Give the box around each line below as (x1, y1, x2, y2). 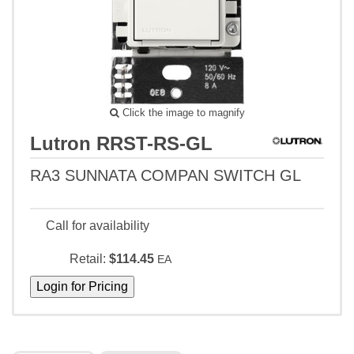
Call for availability (46, 219, 149, 233)
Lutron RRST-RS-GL (30, 133, 213, 155)
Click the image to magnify (119, 107, 245, 119)
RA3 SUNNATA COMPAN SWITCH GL (30, 167, 301, 185)
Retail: (70, 252, 106, 266)
